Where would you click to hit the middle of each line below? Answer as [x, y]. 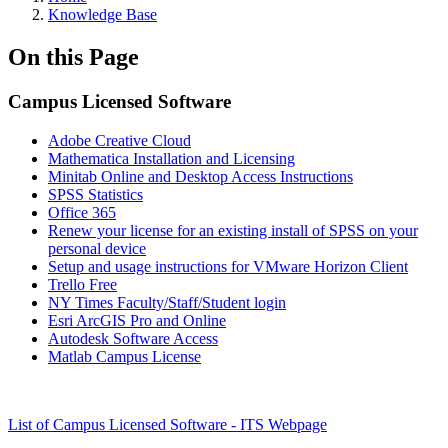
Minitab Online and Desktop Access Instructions [200, 176]
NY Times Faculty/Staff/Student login [167, 302]
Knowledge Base [102, 14]
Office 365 [82, 212]
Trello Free [82, 284]
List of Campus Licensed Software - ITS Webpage [167, 424]
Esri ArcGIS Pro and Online [137, 320]
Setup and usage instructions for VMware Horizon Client [228, 266]
